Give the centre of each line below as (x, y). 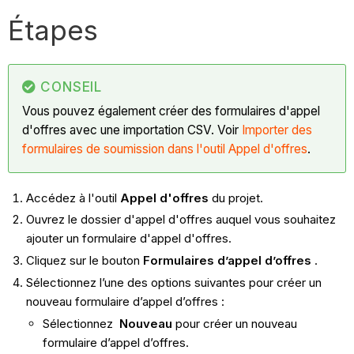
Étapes (53, 30)
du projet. (235, 198)
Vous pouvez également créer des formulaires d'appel (171, 111)
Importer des (277, 130)
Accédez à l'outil (73, 198)
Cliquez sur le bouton (84, 261)
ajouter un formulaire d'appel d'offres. (128, 239)
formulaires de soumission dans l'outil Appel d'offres (165, 149)
